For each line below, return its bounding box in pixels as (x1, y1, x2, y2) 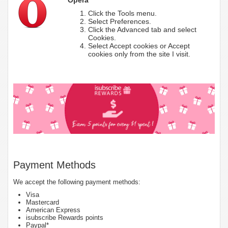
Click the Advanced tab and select (88, 25, 196, 34)
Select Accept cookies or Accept (88, 41, 190, 50)
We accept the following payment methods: (13, 178, 140, 186)
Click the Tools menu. (88, 9, 157, 17)
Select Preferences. (88, 17, 151, 25)
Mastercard (26, 198, 59, 206)
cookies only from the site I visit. (88, 49, 190, 58)
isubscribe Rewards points (26, 213, 103, 221)
